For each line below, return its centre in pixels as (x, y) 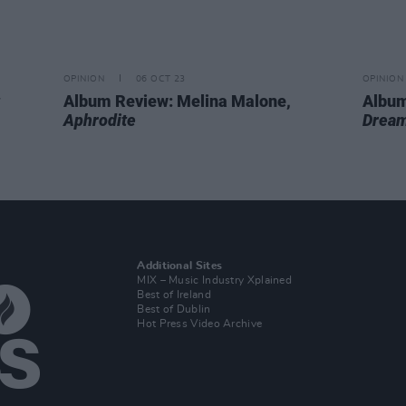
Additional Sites (180, 266)
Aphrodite (100, 120)
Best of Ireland (174, 295)
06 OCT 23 (160, 79)
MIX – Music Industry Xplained (215, 280)
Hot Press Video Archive (200, 324)
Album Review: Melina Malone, (177, 101)
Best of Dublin (174, 309)
